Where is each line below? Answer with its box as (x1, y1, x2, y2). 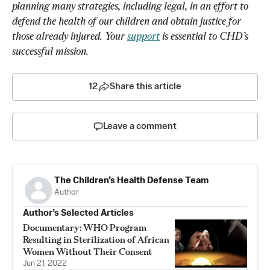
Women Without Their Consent (23, 245, 152, 257)
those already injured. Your (12, 29, 127, 42)
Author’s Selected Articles (23, 208, 134, 218)
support (127, 29, 160, 42)
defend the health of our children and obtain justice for (12, 14, 243, 27)
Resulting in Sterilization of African (23, 233, 169, 245)
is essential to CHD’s (160, 29, 251, 42)
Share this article (110, 81, 181, 91)
